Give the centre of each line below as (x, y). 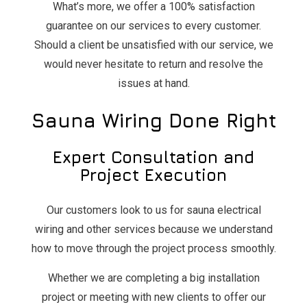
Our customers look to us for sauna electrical (153, 210)
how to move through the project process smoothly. (153, 248)
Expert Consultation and (153, 157)
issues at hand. (153, 83)
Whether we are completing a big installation (153, 278)
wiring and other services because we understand (153, 229)
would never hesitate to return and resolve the (153, 64)
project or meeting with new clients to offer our (153, 297)
